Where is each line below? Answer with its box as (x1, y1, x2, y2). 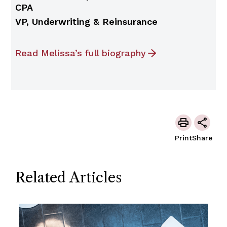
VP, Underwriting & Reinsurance (15, 16, 158, 27)
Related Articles (15, 168, 122, 186)
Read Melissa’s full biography (15, 47, 146, 58)
